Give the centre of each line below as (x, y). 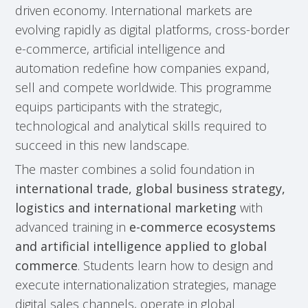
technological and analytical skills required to (141, 126)
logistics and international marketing (126, 208)
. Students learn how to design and (176, 265)
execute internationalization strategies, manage (146, 285)
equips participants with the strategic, (119, 107)
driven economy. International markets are (134, 10)
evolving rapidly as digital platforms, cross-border (153, 30)
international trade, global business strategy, (151, 188)
